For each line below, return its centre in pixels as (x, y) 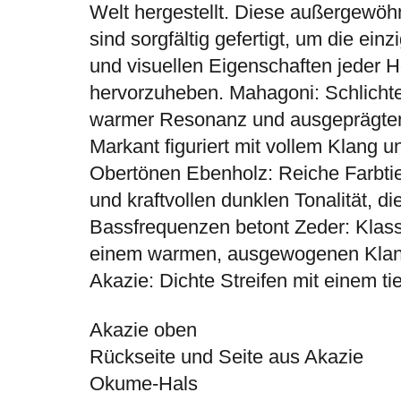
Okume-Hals (143, 384)
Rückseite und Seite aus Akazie (226, 357)
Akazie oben (143, 330)
